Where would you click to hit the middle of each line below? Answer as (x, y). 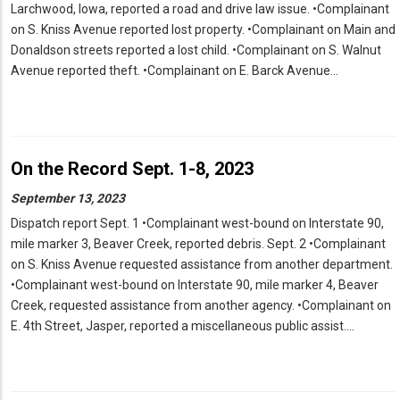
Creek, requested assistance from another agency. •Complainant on (201, 306)
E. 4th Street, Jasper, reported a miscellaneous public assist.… (183, 326)
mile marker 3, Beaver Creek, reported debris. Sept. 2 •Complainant (198, 244)
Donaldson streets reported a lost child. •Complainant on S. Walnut (196, 50)
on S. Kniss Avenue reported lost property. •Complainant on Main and (203, 30)
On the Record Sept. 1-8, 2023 (132, 169)
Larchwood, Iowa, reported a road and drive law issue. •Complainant (200, 9)
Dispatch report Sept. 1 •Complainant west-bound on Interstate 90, (197, 224)
